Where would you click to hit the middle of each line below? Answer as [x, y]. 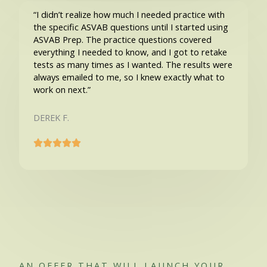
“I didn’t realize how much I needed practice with [129, 15]
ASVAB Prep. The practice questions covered [122, 40]
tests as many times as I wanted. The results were [133, 65]
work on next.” [62, 90]
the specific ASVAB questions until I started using [131, 27]
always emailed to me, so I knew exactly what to [129, 77]
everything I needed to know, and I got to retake [130, 52]
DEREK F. [51, 118]
